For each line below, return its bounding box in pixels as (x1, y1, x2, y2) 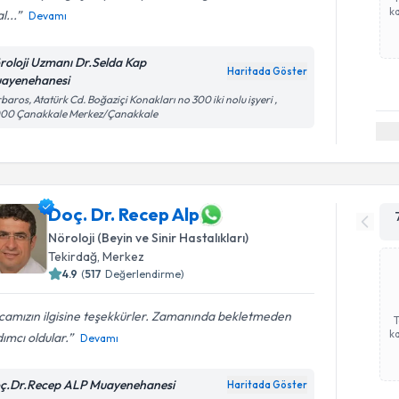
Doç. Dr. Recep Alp (48, 203, 200, 225)
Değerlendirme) (105, 266, 185, 281)
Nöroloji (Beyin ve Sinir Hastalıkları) (48, 229, 249, 246)
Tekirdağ (48, 248, 98, 265)
